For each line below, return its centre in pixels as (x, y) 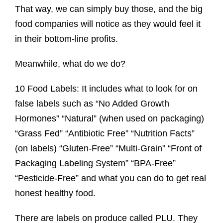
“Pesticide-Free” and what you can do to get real (110, 178)
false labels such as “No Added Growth (92, 104)
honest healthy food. (55, 193)
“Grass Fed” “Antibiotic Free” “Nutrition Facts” (105, 134)
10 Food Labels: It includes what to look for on (106, 89)
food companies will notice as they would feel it (108, 24)
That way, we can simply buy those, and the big (109, 9)
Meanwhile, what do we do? (70, 64)
